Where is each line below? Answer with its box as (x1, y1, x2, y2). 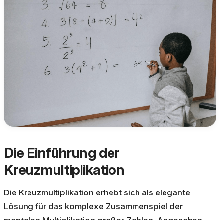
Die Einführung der (4, 144, 119, 161)
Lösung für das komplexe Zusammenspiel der (4, 201, 183, 211)
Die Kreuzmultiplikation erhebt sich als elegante (4, 187, 190, 197)
